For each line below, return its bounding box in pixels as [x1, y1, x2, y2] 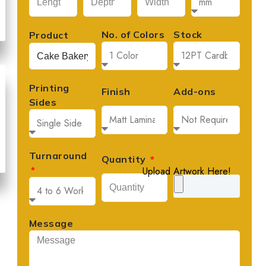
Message [28, 217, 74, 229]
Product [28, 28, 69, 41]
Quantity [101, 153, 149, 165]
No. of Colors [101, 28, 165, 40]
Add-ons [173, 85, 216, 97]
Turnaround [28, 150, 87, 161]
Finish [101, 85, 131, 97]
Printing [28, 82, 69, 94]
